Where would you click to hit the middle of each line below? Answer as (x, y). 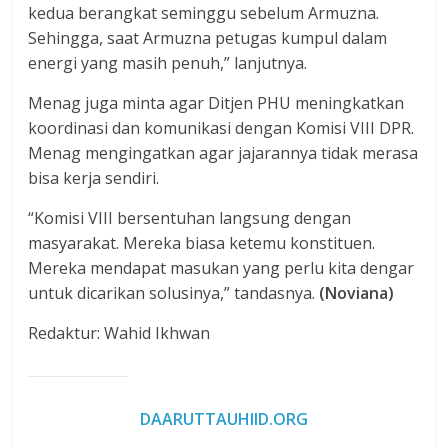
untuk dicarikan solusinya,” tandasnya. (174, 292)
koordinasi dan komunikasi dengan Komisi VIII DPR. (221, 127)
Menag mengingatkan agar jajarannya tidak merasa (223, 152)
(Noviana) (357, 292)
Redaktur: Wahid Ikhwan (119, 332)
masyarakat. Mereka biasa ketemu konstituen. (202, 242)
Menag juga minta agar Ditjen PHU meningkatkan (216, 102)
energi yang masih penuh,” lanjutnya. (168, 62)
